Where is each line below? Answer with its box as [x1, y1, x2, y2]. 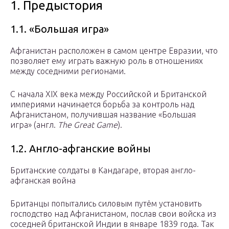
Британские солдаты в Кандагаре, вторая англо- [10, 166, 196, 175]
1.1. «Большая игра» [10, 23, 109, 35]
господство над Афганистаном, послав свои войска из [10, 209, 216, 219]
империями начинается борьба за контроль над [10, 100, 194, 109]
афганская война [10, 176, 76, 186]
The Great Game [58, 120, 118, 130]
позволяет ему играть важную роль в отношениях [10, 56, 203, 66]
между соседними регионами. [10, 66, 126, 76]
